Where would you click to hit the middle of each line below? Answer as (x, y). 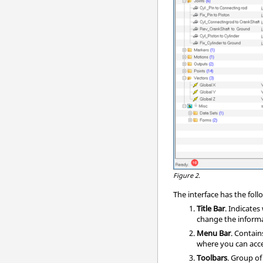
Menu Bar (214, 233)
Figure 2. (187, 175)
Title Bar (211, 208)
